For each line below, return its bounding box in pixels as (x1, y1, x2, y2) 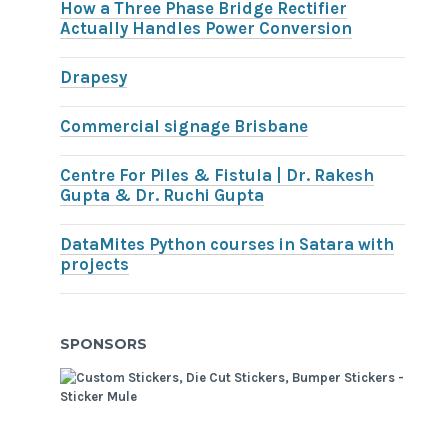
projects (60, 254, 130, 274)
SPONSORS (60, 335, 148, 354)
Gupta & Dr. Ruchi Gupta (60, 185, 265, 205)
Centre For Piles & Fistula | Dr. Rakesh (60, 165, 375, 185)
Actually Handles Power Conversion (60, 18, 353, 38)
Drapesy (60, 67, 128, 87)
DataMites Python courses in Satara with (60, 234, 395, 254)
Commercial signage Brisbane (60, 116, 309, 136)
